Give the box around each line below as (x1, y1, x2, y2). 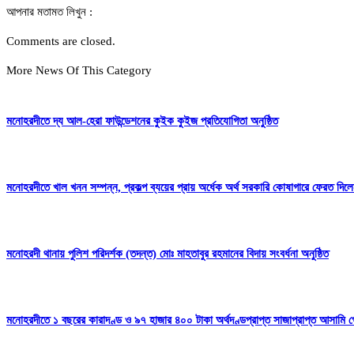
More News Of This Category (6, 64, 152, 77)
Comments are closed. (6, 35, 115, 48)
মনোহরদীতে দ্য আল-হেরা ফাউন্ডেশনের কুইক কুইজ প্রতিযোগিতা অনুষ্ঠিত (6, 115, 278, 128)
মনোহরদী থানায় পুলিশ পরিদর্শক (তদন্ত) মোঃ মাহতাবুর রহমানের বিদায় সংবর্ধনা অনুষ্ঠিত (6, 247, 329, 260)
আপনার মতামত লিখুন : (6, 6, 92, 19)
